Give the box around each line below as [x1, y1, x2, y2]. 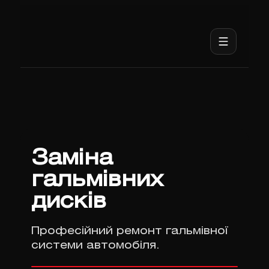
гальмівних [31, 171, 163, 190]
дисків [31, 192, 106, 212]
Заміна [31, 149, 113, 169]
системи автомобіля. [31, 241, 160, 250]
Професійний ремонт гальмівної [31, 226, 228, 236]
